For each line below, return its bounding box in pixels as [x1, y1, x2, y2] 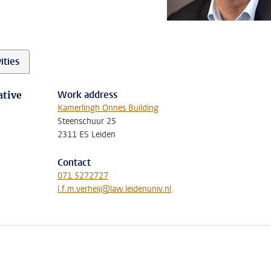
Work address [57, 88, 117, 101]
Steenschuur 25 [57, 116, 116, 127]
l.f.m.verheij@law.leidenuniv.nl [57, 183, 171, 195]
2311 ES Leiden [57, 129, 116, 140]
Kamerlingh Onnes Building [57, 102, 158, 114]
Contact [57, 156, 91, 169]
